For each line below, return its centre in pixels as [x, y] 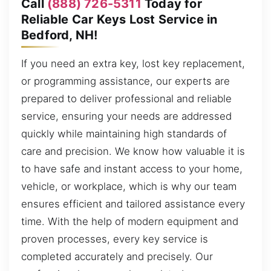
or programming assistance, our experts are [126, 81]
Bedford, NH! [60, 35]
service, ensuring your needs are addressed [126, 116]
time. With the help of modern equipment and [130, 222]
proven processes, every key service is [115, 239]
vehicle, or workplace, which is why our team [129, 187]
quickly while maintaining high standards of [124, 134]
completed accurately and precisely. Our [117, 257]
